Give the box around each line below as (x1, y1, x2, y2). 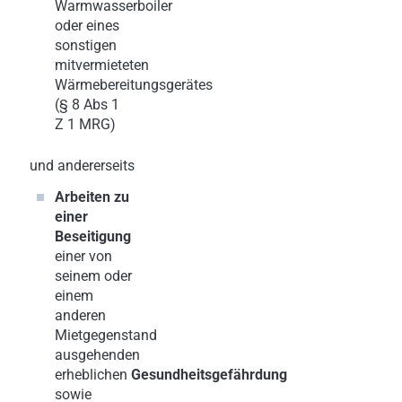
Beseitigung (55, 227, 131, 245)
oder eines (55, 16, 119, 34)
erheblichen (55, 365, 127, 383)
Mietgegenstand (55, 326, 157, 344)
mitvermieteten (55, 56, 149, 74)
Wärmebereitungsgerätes (55, 75, 213, 93)
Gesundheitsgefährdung (127, 365, 287, 383)
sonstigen (55, 36, 117, 54)
